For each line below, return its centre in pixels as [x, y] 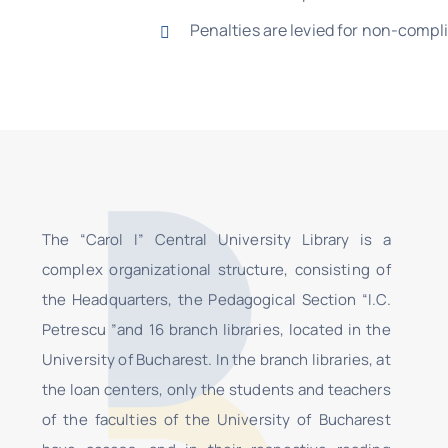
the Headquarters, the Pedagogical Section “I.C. [216, 299]
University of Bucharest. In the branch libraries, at [216, 359]
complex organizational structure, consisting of [216, 269]
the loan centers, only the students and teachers [216, 389]
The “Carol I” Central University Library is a [216, 239]
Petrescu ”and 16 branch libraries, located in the [216, 329]
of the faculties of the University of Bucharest [216, 419]
